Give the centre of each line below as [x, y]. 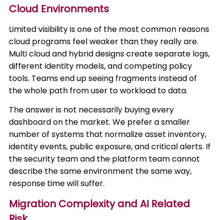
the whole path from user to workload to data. [98, 91]
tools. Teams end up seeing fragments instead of [103, 78]
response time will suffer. [57, 183]
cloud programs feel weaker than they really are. [104, 41]
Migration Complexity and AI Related [100, 204]
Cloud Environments [59, 9]
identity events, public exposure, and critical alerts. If [110, 147]
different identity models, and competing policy [101, 66]
